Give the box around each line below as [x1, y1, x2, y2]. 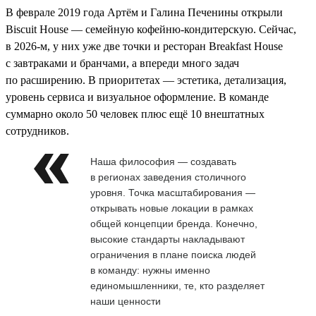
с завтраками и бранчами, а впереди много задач [6, 56, 239, 69]
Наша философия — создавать [90, 155, 236, 167]
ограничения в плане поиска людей [90, 248, 256, 260]
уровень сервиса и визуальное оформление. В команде [6, 90, 269, 103]
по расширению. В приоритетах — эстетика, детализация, [6, 73, 286, 86]
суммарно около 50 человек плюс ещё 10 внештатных [6, 107, 265, 120]
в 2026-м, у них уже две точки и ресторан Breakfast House [6, 39, 283, 52]
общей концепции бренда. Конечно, [90, 217, 257, 229]
